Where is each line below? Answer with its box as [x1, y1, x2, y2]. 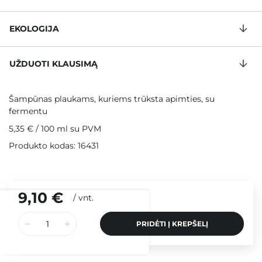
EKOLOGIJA [9, 23, 59, 35]
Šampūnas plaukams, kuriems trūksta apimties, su [9, 94, 215, 105]
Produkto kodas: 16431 [9, 140, 99, 151]
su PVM [68, 123, 101, 135]
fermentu [9, 106, 47, 117]
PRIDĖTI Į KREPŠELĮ [136, 219, 208, 229]
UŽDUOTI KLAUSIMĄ [9, 58, 98, 70]
